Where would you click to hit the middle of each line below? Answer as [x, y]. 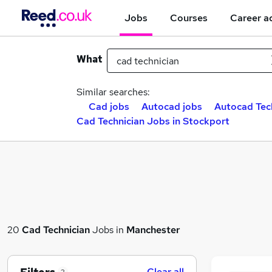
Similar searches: [113, 92]
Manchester [153, 229]
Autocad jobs [172, 107]
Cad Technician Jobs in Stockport [153, 121]
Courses [189, 18]
